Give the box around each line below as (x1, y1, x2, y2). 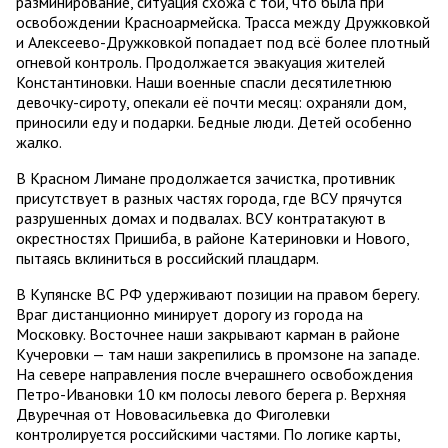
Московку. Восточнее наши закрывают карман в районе (16, 324, 400, 345)
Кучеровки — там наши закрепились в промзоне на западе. (16, 344, 419, 365)
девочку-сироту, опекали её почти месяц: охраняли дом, (16, 92, 406, 113)
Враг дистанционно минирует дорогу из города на (16, 304, 363, 325)
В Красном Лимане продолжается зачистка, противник (16, 168, 395, 189)
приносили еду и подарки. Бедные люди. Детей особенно (16, 112, 412, 133)
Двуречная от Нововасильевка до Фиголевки (16, 404, 330, 425)
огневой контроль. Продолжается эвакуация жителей (16, 52, 385, 73)
